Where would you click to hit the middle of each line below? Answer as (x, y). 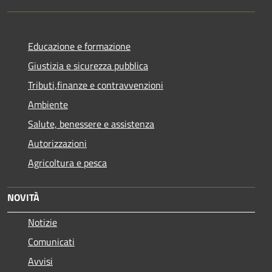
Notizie (42, 222)
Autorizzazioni (57, 143)
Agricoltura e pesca (67, 162)
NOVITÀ (23, 197)
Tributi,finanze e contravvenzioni (96, 85)
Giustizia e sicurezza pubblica (88, 65)
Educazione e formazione (79, 46)
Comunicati (51, 241)
